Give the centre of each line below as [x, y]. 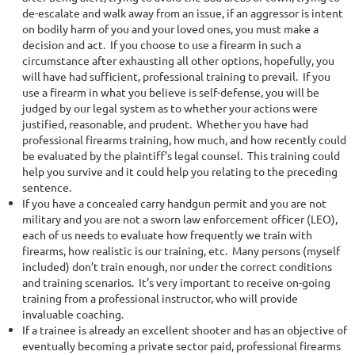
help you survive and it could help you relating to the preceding [180, 171]
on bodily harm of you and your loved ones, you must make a [170, 29]
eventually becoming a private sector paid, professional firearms [181, 345]
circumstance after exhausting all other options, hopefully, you [178, 60]
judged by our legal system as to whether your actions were [170, 108]
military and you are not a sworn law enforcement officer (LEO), [180, 219]
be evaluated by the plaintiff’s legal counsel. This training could [181, 155]
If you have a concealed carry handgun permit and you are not [174, 203]
